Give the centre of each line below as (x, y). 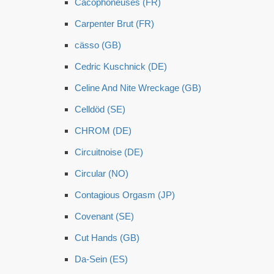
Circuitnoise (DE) (109, 152)
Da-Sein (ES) (101, 259)
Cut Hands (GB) (107, 238)
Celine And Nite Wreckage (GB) (138, 88)
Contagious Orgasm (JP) (125, 195)
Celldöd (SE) (100, 109)
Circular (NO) (102, 173)
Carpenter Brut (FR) (114, 24)
